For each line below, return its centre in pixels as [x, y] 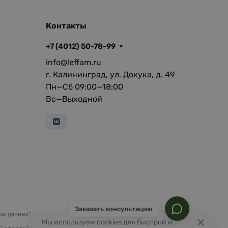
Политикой [167, 214]
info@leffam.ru [73, 62]
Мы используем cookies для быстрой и [107, 222]
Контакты [66, 25]
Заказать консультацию [114, 209]
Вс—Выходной [74, 99]
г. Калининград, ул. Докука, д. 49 [110, 74]
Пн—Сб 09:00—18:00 [84, 87]
